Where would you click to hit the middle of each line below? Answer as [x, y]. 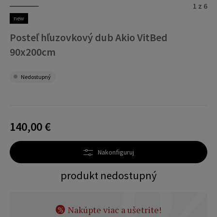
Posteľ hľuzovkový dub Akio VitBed [89, 37]
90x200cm [33, 52]
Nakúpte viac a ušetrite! [115, 209]
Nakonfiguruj [116, 152]
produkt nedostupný [108, 175]
